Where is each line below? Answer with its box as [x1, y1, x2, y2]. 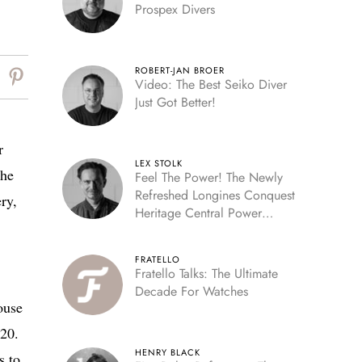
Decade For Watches [134, 281, 248, 301]
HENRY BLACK [134, 345, 200, 359]
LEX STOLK [134, 156, 183, 170]
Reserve [134, 221, 176, 240]
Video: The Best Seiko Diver [134, 74, 287, 94]
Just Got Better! [134, 92, 216, 112]
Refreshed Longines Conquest [134, 185, 295, 204]
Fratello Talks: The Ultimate [134, 263, 278, 283]
